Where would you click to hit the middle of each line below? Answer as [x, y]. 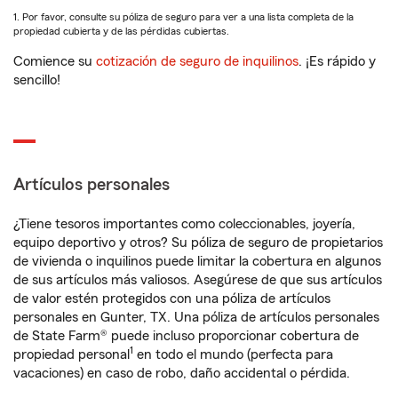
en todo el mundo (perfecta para [233, 354]
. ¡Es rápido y [337, 61]
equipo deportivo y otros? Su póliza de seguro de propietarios [198, 243]
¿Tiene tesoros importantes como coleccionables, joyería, [184, 224]
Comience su [55, 61]
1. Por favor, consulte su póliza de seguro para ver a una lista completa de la [183, 17]
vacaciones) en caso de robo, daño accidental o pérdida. [182, 373]
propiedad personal [72, 354]
